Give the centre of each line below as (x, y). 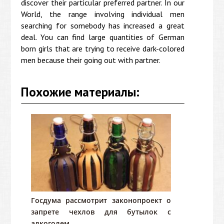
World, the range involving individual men (103, 14)
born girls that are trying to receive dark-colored (103, 48)
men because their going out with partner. (91, 60)
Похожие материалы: (80, 92)
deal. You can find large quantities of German (103, 37)
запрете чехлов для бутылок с (101, 211)
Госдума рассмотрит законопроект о (101, 200)
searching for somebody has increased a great (103, 25)
